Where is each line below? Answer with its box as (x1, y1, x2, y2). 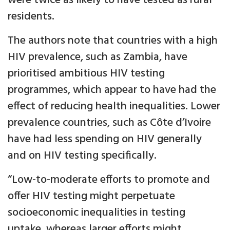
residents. (8, 8, 54, 26)
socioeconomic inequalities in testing (8, 204, 185, 222)
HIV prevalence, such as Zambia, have (8, 48, 187, 67)
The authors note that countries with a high (8, 32, 218, 50)
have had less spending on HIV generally (8, 130, 202, 149)
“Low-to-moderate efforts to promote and (8, 171, 210, 189)
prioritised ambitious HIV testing (8, 65, 165, 83)
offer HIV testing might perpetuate (8, 187, 175, 206)
